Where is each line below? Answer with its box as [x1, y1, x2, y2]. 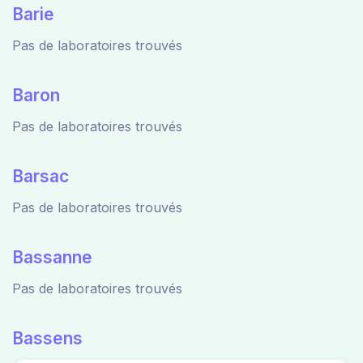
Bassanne [12, 247, 92, 267]
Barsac [12, 166, 69, 186]
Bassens [12, 328, 83, 348]
